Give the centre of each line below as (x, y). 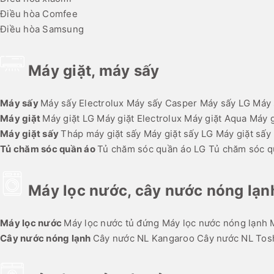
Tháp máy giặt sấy (101, 134)
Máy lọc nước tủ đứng (112, 223)
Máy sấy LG (225, 103)
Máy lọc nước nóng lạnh (214, 223)
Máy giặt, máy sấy (94, 71)
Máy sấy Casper (162, 103)
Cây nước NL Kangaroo (143, 239)
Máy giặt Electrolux (139, 119)
